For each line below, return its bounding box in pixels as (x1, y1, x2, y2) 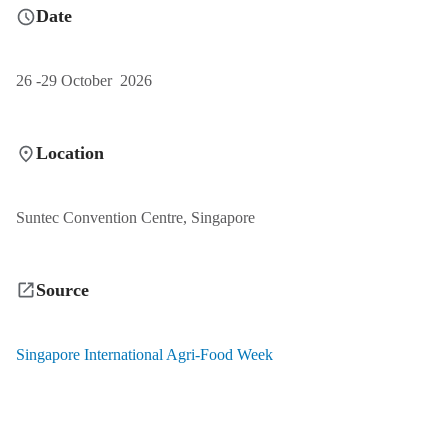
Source (36, 279, 89, 300)
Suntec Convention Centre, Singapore (16, 209, 255, 227)
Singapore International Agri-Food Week (16, 345, 273, 363)
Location (36, 143, 104, 164)
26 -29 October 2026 (16, 72, 152, 90)
